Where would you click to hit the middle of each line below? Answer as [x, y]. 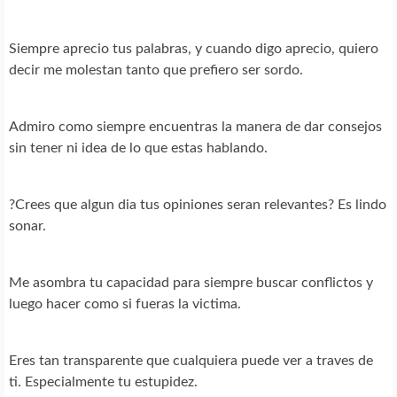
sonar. [27, 226]
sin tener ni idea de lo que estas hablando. [138, 148]
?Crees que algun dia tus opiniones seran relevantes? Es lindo [198, 205]
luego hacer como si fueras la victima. [125, 304]
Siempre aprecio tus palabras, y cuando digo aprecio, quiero [194, 49]
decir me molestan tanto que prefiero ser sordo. [156, 70]
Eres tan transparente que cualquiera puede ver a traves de [191, 361]
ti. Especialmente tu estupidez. [103, 382]
